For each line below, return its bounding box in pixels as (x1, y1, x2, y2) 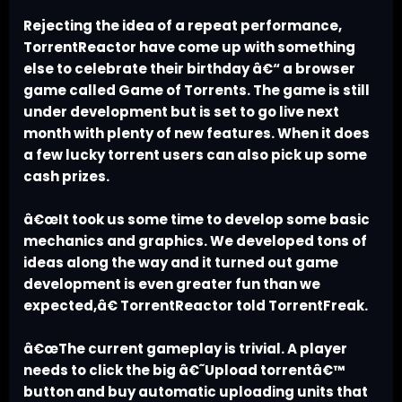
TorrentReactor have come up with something (23, 38, 355, 57)
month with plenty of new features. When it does (23, 124, 370, 144)
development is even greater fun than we (23, 275, 320, 294)
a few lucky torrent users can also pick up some (23, 145, 367, 165)
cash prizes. (23, 167, 109, 187)
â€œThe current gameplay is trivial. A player (23, 339, 347, 359)
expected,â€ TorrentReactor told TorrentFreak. (23, 296, 368, 316)
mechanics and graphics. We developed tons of (23, 232, 367, 251)
